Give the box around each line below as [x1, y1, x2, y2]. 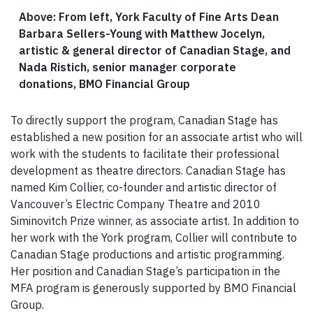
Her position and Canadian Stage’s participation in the [10, 264, 280, 279]
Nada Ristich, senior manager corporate [19, 60, 236, 75]
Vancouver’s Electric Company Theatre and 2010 [10, 197, 261, 212]
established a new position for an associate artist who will [10, 130, 303, 145]
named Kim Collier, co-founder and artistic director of [10, 180, 277, 195]
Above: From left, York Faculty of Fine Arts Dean [19, 10, 279, 24]
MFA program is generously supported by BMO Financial [10, 281, 296, 296]
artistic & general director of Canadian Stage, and [19, 43, 291, 58]
